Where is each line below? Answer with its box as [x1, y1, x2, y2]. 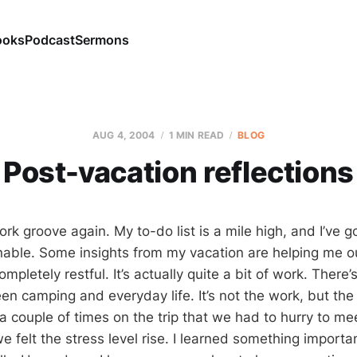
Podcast [24, 31, 75, 48]
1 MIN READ [168, 129, 225, 141]
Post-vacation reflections [3, 155, 354, 190]
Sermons [74, 31, 129, 48]
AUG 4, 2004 [92, 129, 155, 141]
